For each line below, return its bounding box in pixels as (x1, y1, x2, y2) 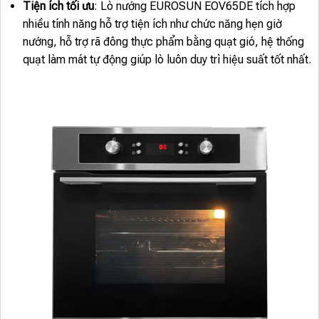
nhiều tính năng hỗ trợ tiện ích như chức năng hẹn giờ (22, 17, 282, 31)
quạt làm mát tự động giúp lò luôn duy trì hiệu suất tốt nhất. (22, 53, 311, 67)
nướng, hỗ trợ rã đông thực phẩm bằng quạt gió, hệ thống (22, 35, 304, 49)
